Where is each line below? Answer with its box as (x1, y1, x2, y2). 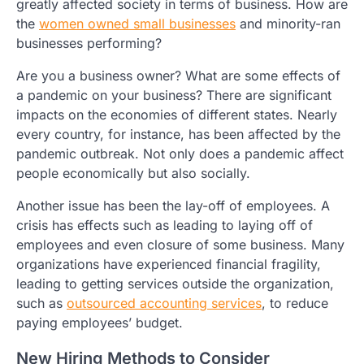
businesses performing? (16, 34, 162, 51)
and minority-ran (236, 15, 340, 32)
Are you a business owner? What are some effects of (16, 67, 340, 84)
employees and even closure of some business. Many (16, 236, 344, 253)
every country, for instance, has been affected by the (16, 125, 340, 142)
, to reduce (262, 294, 328, 311)
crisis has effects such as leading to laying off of (16, 216, 313, 233)
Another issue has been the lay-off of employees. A (16, 197, 330, 214)
